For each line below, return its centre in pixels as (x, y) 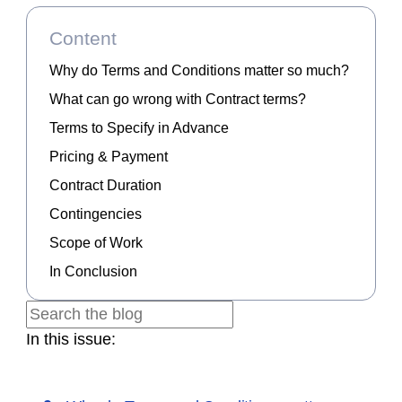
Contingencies (96, 214)
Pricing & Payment (109, 157)
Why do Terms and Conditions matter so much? (199, 70)
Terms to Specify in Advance (139, 128)
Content (83, 38)
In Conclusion (93, 271)
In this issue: (71, 339)
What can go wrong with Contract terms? (178, 99)
